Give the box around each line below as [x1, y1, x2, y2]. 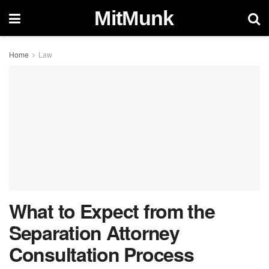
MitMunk [94, 7, 174, 29]
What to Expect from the [9, 197, 215, 225]
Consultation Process [9, 240, 194, 268]
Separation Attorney [9, 219, 180, 246]
